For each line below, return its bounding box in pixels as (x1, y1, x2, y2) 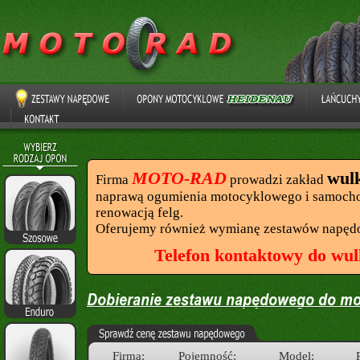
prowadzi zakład (227, 172, 327, 187)
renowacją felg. (96, 205, 183, 220)
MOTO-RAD (132, 168, 227, 188)
